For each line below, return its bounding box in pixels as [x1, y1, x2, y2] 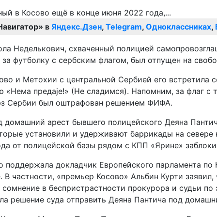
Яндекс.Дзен [51, 22, 102, 32]
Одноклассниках [146, 22, 211, 32]
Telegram [106, 22, 142, 32]
